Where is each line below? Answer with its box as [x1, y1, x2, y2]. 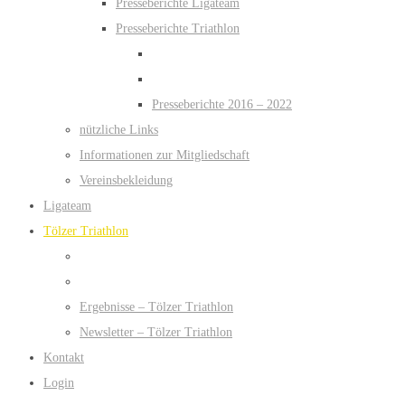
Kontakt [43, 351, 84, 365]
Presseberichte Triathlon [116, 22, 240, 36]
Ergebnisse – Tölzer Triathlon [80, 300, 233, 315]
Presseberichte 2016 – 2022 [152, 98, 292, 112]
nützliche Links [80, 123, 158, 137]
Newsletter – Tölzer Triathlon [80, 325, 232, 340]
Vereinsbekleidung [80, 174, 173, 188]
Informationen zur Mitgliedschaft [80, 148, 250, 163]
